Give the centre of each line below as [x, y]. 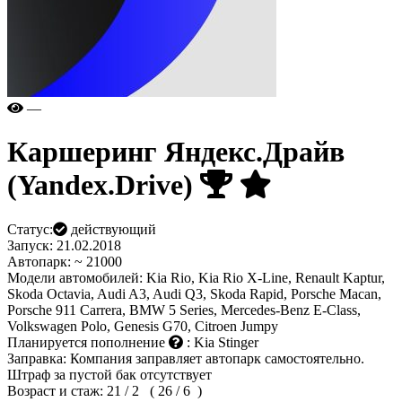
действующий [112, 229]
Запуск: [30, 245]
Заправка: [37, 358]
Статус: [30, 229]
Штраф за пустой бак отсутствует [109, 374]
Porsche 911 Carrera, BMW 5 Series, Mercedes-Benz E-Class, [184, 310]
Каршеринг [86, 152]
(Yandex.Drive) [104, 185]
